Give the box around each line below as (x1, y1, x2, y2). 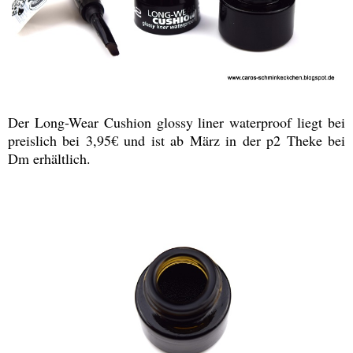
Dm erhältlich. (8, 148, 91, 168)
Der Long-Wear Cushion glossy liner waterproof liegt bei (8, 112, 345, 132)
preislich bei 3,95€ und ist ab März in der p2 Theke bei (8, 130, 345, 150)
